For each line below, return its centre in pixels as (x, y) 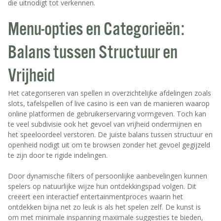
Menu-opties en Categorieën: (96, 30)
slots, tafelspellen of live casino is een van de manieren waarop (109, 104)
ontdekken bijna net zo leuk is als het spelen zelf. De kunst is (104, 207)
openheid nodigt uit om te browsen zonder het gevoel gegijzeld (109, 145)
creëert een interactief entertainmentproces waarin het (95, 197)
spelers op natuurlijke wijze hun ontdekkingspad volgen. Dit (102, 186)
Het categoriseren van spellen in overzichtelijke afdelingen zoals (110, 93)
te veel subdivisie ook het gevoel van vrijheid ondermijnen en (105, 124)
